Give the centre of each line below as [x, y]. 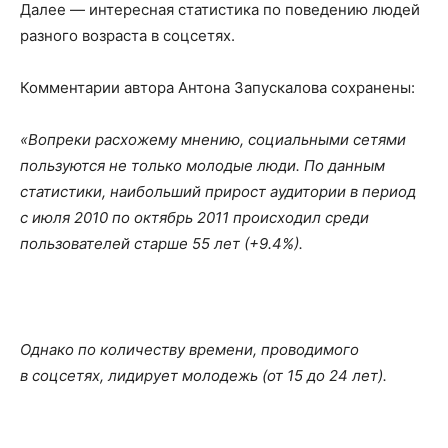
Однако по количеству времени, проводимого [189, 349]
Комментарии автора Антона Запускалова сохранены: [217, 87]
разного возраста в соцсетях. [127, 35]
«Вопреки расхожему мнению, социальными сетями [213, 139]
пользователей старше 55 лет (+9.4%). [161, 243]
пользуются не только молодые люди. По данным [202, 165]
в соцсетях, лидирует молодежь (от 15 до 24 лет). [203, 375]
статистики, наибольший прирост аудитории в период [218, 191]
